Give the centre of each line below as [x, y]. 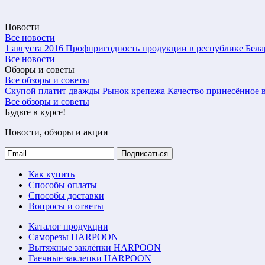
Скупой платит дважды [52, 91]
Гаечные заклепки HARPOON [90, 258]
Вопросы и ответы [66, 206]
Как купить [51, 174]
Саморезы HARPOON [73, 237]
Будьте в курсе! [35, 112]
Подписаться [145, 153]
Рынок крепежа [134, 91]
